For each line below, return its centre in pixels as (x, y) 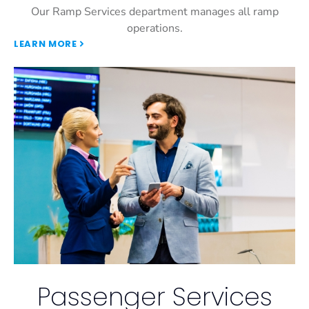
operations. (154, 28)
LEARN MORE (46, 43)
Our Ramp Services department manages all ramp (154, 11)
